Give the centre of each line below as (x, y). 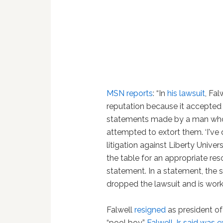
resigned (150, 210)
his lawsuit (186, 93)
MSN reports (130, 93)
